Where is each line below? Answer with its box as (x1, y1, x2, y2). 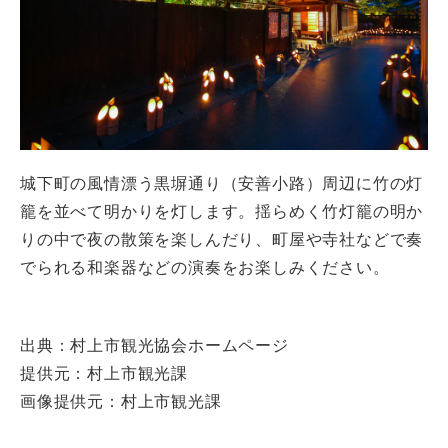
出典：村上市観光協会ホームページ (20, 337, 289, 354)
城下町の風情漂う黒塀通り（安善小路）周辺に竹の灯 (20, 175, 424, 192)
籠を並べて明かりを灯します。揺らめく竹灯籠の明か (20, 203, 424, 220)
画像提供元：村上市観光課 (20, 393, 222, 410)
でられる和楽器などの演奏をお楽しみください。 (20, 259, 390, 276)
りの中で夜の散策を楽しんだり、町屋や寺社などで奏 (20, 231, 424, 248)
